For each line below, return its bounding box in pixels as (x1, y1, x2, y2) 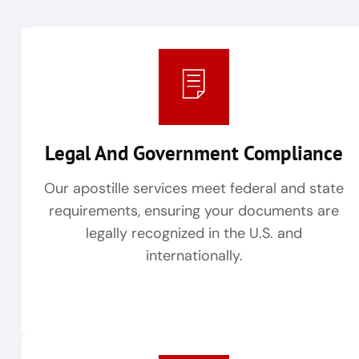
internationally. (145, 245, 243, 265)
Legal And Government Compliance (45, 139, 343, 166)
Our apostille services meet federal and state (44, 178, 344, 198)
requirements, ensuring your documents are (49, 200, 339, 220)
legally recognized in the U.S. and (86, 223, 302, 243)
